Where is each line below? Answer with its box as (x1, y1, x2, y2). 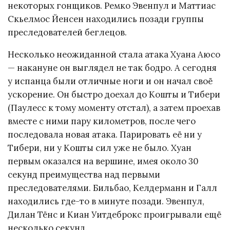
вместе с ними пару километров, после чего (8, 115, 196, 127)
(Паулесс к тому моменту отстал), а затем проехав (8, 102, 220, 113)
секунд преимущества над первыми (8, 168, 160, 180)
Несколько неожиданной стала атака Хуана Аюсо (8, 48, 220, 60)
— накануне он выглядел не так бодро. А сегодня (8, 62, 217, 73)
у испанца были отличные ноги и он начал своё (8, 75, 213, 87)
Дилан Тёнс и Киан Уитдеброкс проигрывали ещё (8, 208, 221, 220)
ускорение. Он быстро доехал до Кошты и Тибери (8, 88, 220, 100)
